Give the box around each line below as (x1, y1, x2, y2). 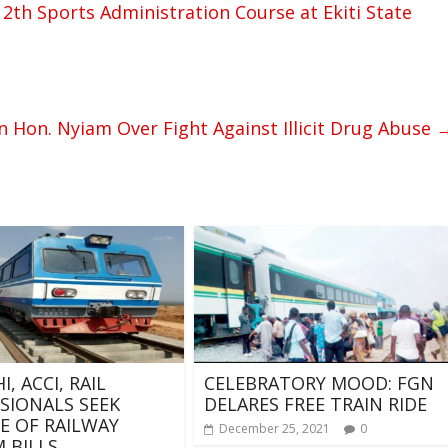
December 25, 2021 (219, 419, 330, 437)
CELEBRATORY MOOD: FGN (204, 370, 434, 395)
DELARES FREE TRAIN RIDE (204, 391, 427, 416)
